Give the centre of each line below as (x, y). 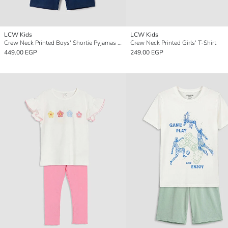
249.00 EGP (147, 53)
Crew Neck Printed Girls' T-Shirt (173, 43)
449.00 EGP (21, 53)
